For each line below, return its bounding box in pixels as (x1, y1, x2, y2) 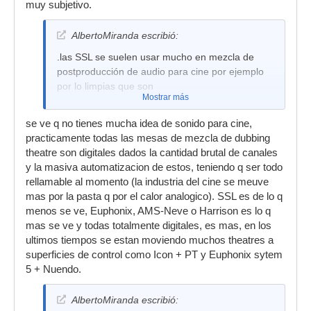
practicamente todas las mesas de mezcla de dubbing (26, 133, 270, 144)
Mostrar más (142, 92, 189, 102)
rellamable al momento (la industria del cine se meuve (26, 176, 269, 187)
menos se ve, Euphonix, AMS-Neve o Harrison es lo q (26, 205, 271, 217)
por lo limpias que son (57, 81, 153, 92)
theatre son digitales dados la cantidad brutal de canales (26, 147, 278, 158)
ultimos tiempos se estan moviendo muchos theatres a (26, 235, 274, 246)
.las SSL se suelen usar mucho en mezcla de (57, 51, 254, 62)
